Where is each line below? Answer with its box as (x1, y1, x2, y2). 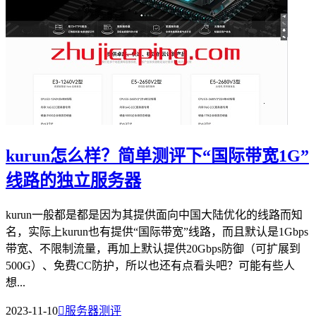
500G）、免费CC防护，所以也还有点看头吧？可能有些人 (6, 259, 295, 272)
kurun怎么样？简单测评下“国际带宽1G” (6, 146, 309, 165)
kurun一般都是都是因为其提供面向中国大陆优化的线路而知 (6, 208, 303, 221)
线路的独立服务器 (6, 171, 141, 190)
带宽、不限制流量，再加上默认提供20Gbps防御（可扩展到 (6, 242, 300, 255)
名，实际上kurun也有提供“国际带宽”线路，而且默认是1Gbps (6, 225, 308, 238)
